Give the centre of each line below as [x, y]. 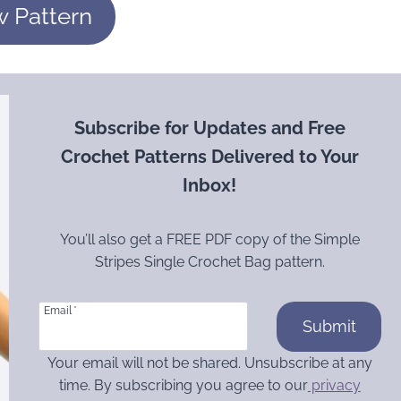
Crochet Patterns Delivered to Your [209, 156]
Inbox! [210, 185]
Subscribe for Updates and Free [209, 128]
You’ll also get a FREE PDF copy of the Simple [209, 239]
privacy [334, 385]
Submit [329, 326]
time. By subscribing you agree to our [183, 385]
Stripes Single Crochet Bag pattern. [209, 261]
